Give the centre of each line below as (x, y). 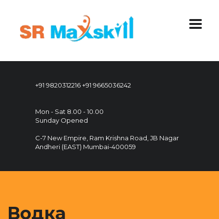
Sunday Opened (62, 120)
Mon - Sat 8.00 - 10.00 (69, 111)
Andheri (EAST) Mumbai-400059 (86, 147)
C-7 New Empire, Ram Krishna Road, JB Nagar (107, 138)
